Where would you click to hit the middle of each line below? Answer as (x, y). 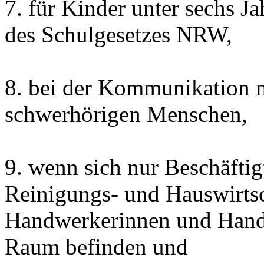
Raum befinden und (96, 247)
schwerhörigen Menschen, (126, 114)
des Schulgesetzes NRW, (118, 34)
